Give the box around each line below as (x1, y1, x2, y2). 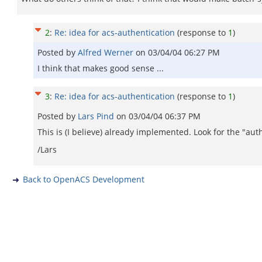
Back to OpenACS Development (23, 174, 144, 185)
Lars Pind (78, 111, 116, 122)
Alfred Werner (78, 47, 136, 58)
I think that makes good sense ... (37, 63, 164, 74)
